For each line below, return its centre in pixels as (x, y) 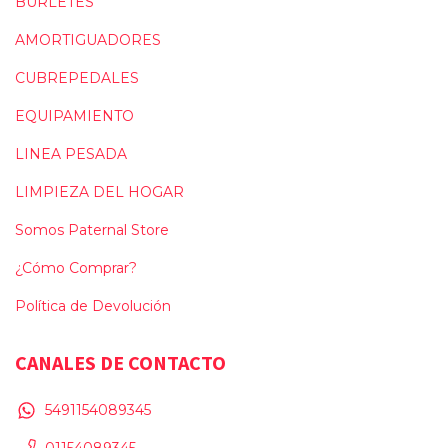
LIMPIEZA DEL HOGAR (99, 191)
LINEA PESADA (71, 153)
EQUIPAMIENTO (74, 115)
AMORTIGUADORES (88, 39)
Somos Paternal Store (92, 229)
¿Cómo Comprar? (76, 267)
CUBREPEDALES (77, 77)
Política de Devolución (93, 305)
